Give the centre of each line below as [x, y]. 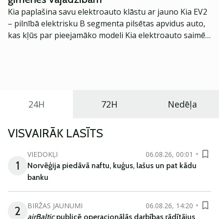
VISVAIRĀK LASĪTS [55, 133]
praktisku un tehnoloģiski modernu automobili [94, 59]
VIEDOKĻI [43, 154]
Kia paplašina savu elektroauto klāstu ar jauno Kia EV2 [108, 12]
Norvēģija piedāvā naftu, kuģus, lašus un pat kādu [112, 165]
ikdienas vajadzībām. [45, 70]
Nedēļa [183, 104]
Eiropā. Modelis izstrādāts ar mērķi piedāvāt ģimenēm [106, 47]
